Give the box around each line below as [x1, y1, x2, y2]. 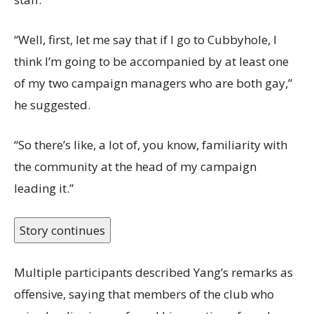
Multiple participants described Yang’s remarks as [14, 264, 293, 280]
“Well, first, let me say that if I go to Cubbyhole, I [14, 31, 277, 48]
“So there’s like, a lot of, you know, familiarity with [14, 136, 287, 153]
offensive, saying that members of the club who [14, 285, 274, 302]
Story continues [20, 221, 105, 238]
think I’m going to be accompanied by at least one [14, 53, 289, 69]
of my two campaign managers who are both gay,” [14, 74, 292, 91]
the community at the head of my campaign [14, 158, 257, 175]
